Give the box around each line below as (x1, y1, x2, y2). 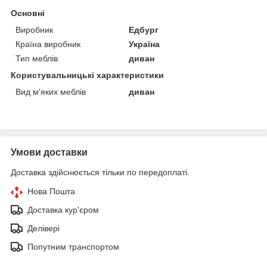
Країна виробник (15, 39, 80, 49)
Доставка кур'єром (27, 205, 99, 215)
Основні (11, 8, 45, 18)
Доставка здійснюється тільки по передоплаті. (11, 167, 190, 178)
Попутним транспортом (27, 242, 119, 252)
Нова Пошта (27, 187, 75, 197)
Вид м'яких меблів (15, 87, 86, 97)
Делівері (27, 223, 60, 234)
